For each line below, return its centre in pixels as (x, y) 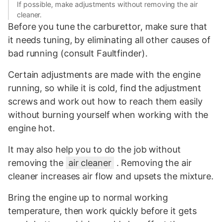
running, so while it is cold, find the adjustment (105, 88)
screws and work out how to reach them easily (105, 101)
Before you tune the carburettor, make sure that (108, 26)
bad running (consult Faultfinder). (78, 53)
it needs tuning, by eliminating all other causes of (109, 40)
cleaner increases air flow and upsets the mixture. (111, 176)
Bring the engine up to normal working (88, 197)
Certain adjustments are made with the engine (104, 74)
